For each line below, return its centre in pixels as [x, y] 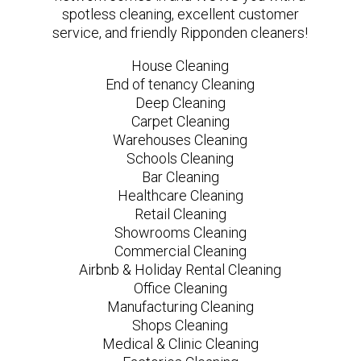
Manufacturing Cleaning [180, 306]
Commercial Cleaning [180, 251]
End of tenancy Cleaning [180, 84]
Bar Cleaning [180, 176]
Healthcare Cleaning [180, 195]
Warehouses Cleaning [180, 139]
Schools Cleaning [180, 158]
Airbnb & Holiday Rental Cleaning [180, 269]
